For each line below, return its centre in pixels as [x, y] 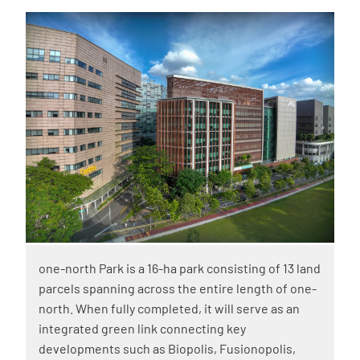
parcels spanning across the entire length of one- [178, 288]
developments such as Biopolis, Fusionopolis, [167, 349]
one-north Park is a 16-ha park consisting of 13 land [180, 268]
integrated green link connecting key [142, 329]
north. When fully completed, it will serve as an [169, 309]
